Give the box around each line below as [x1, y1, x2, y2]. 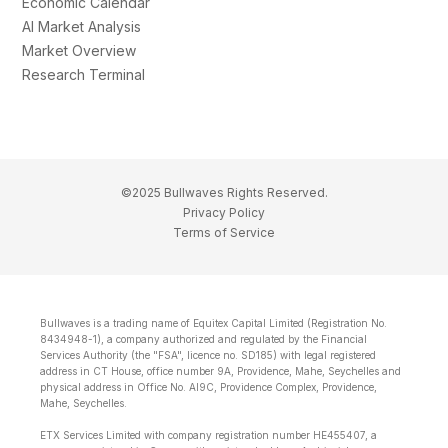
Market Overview [22, 42, 137, 60]
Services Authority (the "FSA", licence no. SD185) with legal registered [40, 349, 376, 362]
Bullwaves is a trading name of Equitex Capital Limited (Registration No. [40, 317, 387, 330]
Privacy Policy [183, 205, 265, 221]
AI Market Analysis [22, 18, 142, 36]
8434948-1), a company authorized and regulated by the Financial [40, 333, 367, 346]
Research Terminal [22, 66, 146, 84]
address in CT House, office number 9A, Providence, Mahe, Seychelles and [40, 365, 401, 378]
